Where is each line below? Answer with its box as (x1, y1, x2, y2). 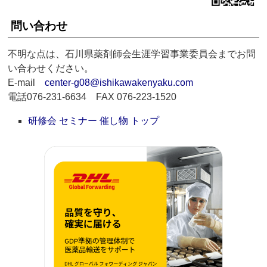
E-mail (8, 77, 45, 88)
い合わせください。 (8, 63, 94, 74)
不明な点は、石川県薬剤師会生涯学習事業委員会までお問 (8, 49, 256, 60)
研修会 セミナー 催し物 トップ (28, 116, 160, 126)
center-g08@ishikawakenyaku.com (45, 77, 194, 88)
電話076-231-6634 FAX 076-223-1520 (8, 92, 177, 103)
